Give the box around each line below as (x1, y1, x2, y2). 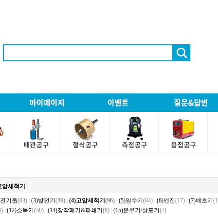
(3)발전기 (31, 197, 55, 204)
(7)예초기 (189, 197, 213, 204)
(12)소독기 (7, 207, 34, 214)
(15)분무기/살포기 (113, 207, 160, 214)
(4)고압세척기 (69, 197, 105, 204)
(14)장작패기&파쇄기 (48, 207, 103, 214)
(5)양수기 (119, 197, 143, 204)
